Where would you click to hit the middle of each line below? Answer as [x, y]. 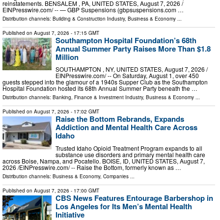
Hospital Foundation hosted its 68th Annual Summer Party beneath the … [100, 88]
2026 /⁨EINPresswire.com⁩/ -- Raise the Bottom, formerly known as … [92, 167]
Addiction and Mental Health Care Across [126, 127]
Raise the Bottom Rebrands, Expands [120, 119]
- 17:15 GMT [84, 33]
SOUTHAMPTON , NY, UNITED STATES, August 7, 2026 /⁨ [132, 69]
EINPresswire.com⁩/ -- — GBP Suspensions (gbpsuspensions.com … [93, 9]
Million [67, 57]
